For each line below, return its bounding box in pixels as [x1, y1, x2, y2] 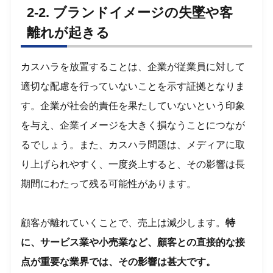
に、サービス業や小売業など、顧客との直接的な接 [21, 236, 246, 247]
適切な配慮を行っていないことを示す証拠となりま [21, 80, 246, 91]
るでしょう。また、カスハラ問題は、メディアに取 [21, 139, 246, 150]
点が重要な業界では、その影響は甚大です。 [21, 256, 216, 267]
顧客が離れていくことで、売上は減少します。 [21, 217, 226, 228]
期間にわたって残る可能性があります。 [21, 178, 197, 189]
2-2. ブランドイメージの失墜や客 [27, 4, 233, 20]
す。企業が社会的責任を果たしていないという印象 [21, 100, 246, 111]
